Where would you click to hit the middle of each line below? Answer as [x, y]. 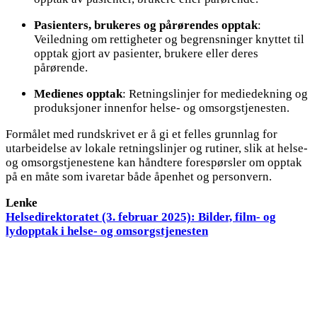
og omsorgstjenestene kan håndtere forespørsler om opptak [154, 162]
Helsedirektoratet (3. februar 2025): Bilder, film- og [141, 217]
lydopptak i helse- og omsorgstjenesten [107, 231]
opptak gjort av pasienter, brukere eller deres [146, 53]
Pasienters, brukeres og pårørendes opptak [146, 25]
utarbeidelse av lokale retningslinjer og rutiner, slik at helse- [157, 148]
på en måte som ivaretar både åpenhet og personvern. [139, 176]
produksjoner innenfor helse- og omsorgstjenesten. [162, 108]
